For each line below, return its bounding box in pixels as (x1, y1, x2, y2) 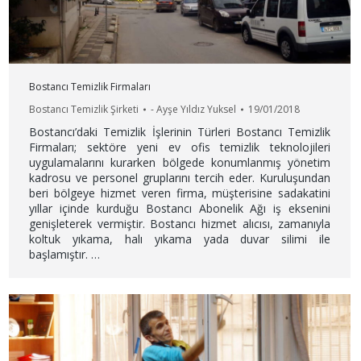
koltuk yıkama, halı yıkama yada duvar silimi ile (29, 231, 331, 247)
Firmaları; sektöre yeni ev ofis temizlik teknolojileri (29, 139, 331, 156)
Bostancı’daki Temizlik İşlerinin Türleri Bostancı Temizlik (29, 124, 331, 140)
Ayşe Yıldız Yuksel (156, 102, 237, 117)
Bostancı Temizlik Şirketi (29, 102, 139, 117)
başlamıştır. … (29, 247, 101, 263)
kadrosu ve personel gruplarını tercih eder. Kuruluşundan (29, 170, 331, 186)
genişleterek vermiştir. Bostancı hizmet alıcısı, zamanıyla (29, 216, 331, 232)
